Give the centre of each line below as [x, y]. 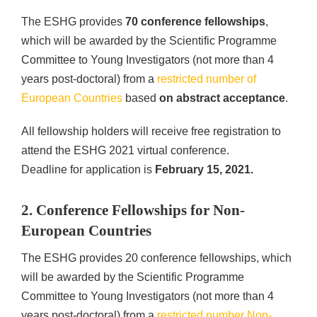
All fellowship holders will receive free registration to [151, 131]
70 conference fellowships [194, 21]
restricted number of [207, 79]
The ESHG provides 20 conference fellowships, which [156, 258]
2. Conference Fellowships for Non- [133, 210]
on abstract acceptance [222, 98]
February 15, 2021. [204, 169]
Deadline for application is [88, 169]
